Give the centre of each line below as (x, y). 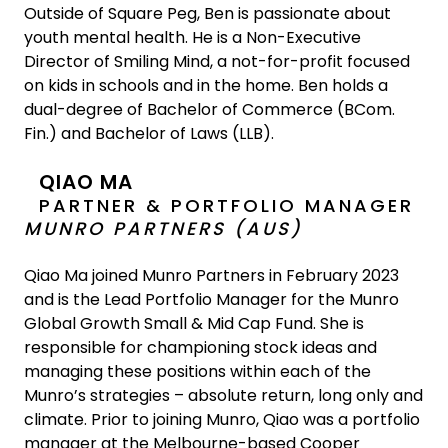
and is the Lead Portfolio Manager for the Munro (211, 299)
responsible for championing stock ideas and (200, 347)
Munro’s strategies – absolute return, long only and (223, 395)
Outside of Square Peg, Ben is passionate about (207, 13)
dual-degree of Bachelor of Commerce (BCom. (209, 109)
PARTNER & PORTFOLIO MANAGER (230, 205)
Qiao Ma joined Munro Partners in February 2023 (211, 275)
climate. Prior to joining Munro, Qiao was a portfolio (222, 419)
